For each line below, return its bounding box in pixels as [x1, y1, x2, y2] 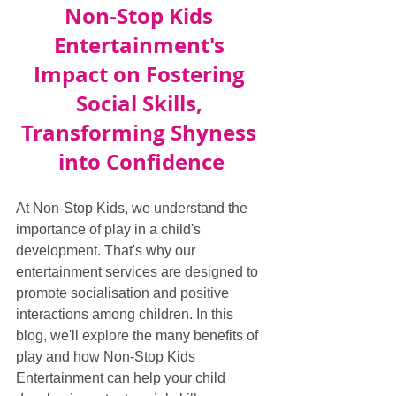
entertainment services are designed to [16, 264, 262, 279]
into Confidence [58, 147, 225, 177]
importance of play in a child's [16, 222, 204, 237]
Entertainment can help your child [16, 370, 229, 385]
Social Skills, [75, 88, 208, 118]
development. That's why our [16, 243, 199, 258]
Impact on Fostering [33, 59, 250, 89]
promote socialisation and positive [16, 286, 232, 301]
